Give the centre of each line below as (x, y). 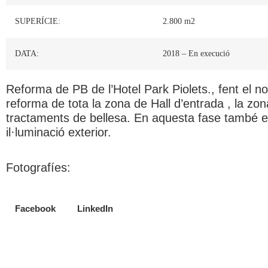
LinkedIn (95, 208)
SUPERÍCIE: (38, 22)
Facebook (35, 208)
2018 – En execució (196, 54)
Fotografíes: (38, 167)
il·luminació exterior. (59, 133)
